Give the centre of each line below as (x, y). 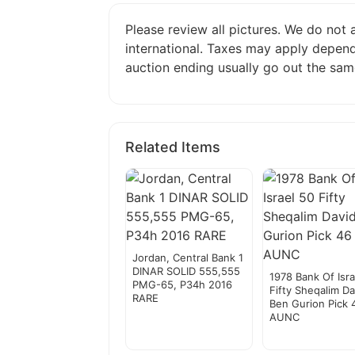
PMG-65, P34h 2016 (182, 285)
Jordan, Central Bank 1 (188, 258)
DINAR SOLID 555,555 (186, 271)
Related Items (173, 147)
